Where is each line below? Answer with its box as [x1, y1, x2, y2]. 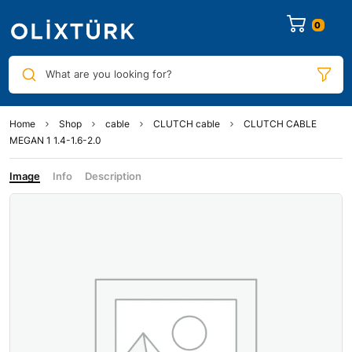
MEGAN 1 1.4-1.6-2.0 [9, 134, 101, 146]
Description [85, 169, 141, 182]
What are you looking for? [45, 68, 172, 81]
